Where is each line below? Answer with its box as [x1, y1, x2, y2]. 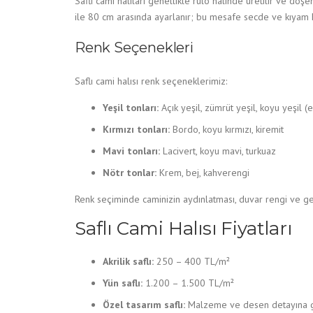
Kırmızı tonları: [103, 123, 170, 136]
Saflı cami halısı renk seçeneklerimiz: [75, 75, 227, 87]
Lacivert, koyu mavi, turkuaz [160, 145, 276, 157]
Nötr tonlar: [103, 166, 156, 179]
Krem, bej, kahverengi [156, 166, 249, 179]
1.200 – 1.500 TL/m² [143, 277, 234, 289]
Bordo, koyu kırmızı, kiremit [170, 123, 284, 136]
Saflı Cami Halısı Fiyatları [75, 217, 292, 240]
